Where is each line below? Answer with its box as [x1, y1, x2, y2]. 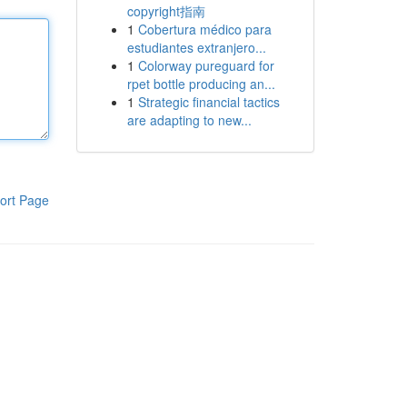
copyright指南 [126, 2, 205, 20]
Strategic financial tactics [137, 93, 280, 111]
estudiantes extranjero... [126, 38, 266, 56]
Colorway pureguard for [137, 56, 274, 74]
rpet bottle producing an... [126, 74, 275, 93]
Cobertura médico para [137, 20, 272, 38]
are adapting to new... [126, 111, 252, 129]
